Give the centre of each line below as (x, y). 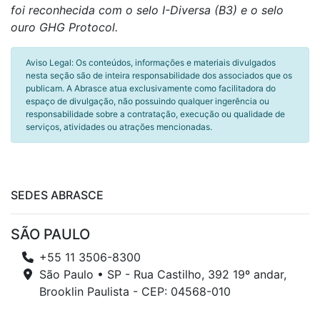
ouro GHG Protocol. (64, 27)
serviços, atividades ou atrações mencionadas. (119, 127)
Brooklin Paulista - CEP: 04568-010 (135, 291)
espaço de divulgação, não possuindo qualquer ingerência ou (147, 101)
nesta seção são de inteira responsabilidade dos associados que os (159, 75)
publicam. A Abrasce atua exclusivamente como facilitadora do (151, 88)
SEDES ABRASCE (57, 195)
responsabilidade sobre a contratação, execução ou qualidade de (155, 114)
